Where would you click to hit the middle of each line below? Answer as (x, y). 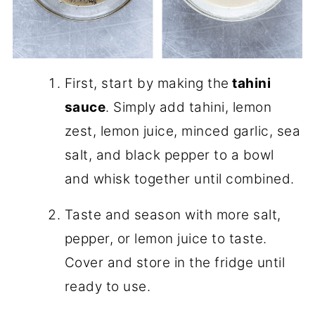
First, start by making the (147, 83)
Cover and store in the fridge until (175, 262)
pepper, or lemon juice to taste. (166, 238)
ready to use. (108, 286)
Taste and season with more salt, (173, 214)
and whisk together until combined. (179, 179)
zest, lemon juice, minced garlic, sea (182, 131)
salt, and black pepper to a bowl (169, 155)
